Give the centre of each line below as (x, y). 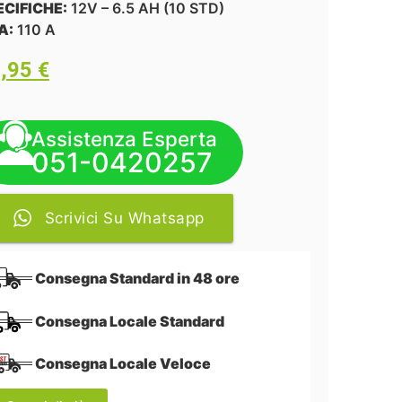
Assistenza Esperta (124, 139)
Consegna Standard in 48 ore (137, 279)
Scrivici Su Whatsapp (124, 218)
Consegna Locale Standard (129, 321)
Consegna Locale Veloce (122, 364)
